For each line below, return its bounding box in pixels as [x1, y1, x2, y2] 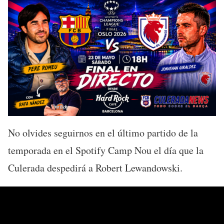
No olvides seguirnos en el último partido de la [8, 125, 198, 139]
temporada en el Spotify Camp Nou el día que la [8, 143, 203, 157]
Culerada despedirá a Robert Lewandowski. [8, 160, 182, 174]
